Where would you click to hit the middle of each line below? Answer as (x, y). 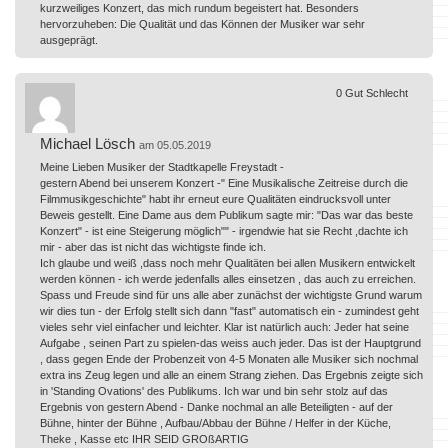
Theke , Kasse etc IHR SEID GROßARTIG (144, 438)
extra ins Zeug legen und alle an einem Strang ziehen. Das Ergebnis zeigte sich (231, 374)
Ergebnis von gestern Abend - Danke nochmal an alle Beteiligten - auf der (216, 406)
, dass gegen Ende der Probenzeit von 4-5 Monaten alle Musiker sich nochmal (229, 358)
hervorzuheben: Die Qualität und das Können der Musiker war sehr (202, 23)
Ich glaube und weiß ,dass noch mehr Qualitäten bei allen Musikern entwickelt (227, 262)
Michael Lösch (87, 143)
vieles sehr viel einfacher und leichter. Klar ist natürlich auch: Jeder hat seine (224, 326)
